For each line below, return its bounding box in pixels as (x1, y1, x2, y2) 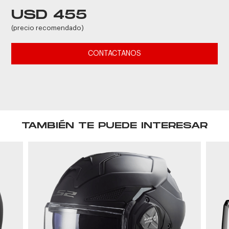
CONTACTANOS (88, 50, 141, 57)
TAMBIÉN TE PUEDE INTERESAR (21, 120, 208, 131)
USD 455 (11, 8, 87, 22)
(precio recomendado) (11, 25, 84, 31)
